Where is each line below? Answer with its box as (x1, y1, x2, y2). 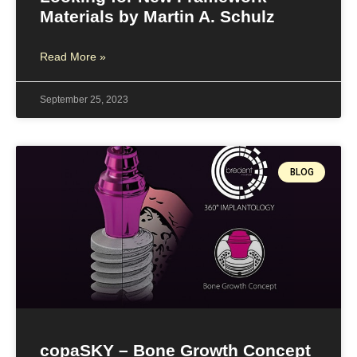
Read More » (40, 49, 106, 63)
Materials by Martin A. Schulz (40, 6, 275, 25)
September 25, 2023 (40, 93, 128, 105)
